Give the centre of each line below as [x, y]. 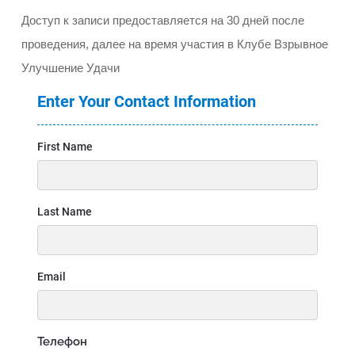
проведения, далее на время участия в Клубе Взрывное [174, 44]
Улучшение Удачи [70, 68]
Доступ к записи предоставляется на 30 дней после [162, 21]
